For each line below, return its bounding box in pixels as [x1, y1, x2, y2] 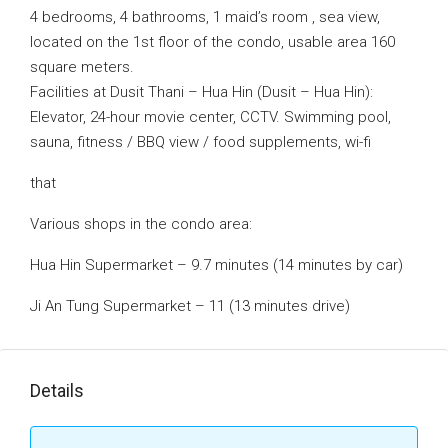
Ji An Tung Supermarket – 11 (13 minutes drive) [30, 297, 350, 315]
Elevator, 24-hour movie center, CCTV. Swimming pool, [30, 108, 391, 126]
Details [30, 380, 84, 401]
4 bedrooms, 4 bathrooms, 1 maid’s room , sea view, [30, 8, 380, 26]
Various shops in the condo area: [30, 215, 252, 233]
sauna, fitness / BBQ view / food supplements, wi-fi [30, 133, 371, 151]
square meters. [30, 58, 134, 76]
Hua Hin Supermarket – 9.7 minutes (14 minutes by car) [30, 256, 403, 274]
